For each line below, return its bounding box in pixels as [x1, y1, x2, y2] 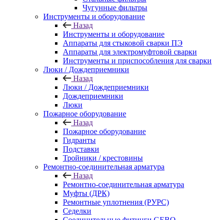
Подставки [63, 145, 99, 153]
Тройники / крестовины [63, 154, 143, 162]
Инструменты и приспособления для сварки [63, 56, 212, 65]
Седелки [63, 207, 91, 215]
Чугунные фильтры [82, 3, 147, 12]
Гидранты [63, 136, 96, 144]
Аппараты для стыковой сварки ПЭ [63, 39, 183, 47]
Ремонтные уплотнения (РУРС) [63, 198, 169, 206]
